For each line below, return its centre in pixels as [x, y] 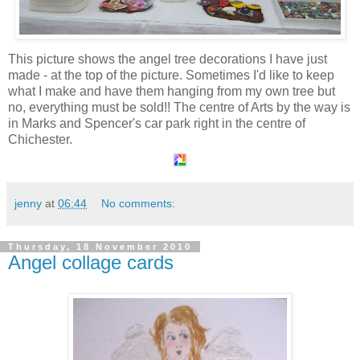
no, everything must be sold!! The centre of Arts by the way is [179, 107]
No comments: [139, 203]
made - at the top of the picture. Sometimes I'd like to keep [171, 75]
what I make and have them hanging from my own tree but [172, 91]
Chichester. [40, 139]
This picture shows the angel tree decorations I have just [168, 59]
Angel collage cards [91, 262]
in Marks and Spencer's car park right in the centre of [157, 123]
